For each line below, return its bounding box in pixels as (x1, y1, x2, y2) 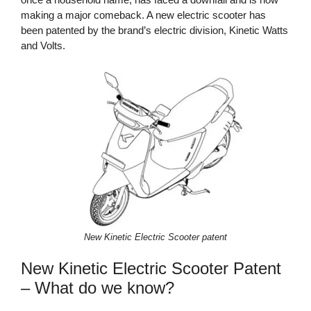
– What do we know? (21, 278, 174, 298)
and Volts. (21, 39, 65, 51)
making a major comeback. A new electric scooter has (21, 8, 266, 21)
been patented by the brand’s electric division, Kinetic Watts (21, 24, 288, 36)
